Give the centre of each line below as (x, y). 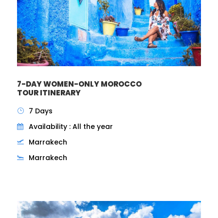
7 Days (41, 111)
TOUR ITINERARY (49, 92)
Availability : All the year (71, 126)
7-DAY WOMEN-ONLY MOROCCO (79, 84)
